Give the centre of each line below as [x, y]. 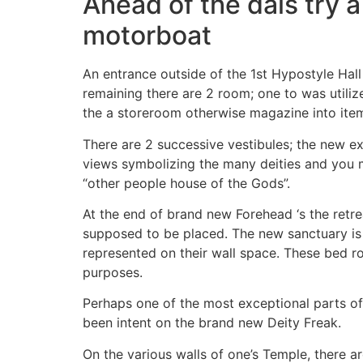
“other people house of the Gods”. [186, 183]
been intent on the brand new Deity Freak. [212, 323]
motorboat [147, 36]
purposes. [113, 272]
